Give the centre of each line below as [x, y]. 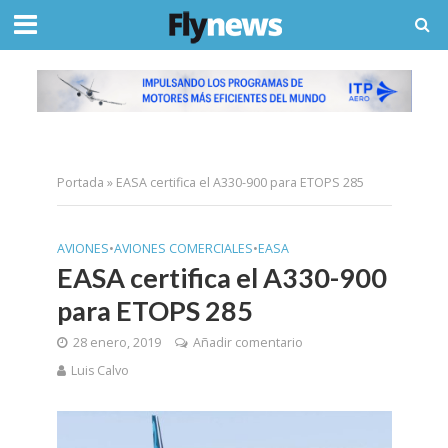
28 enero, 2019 [116, 342]
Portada [80, 182]
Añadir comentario [247, 342]
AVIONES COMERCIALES [183, 248]
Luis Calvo [99, 370]
